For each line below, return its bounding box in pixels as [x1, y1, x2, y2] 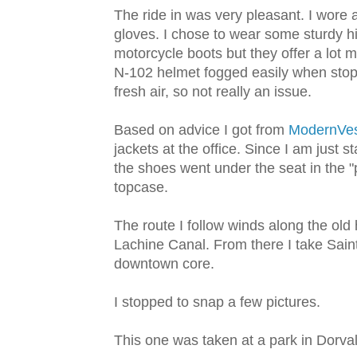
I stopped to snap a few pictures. [114, 294, 320, 311]
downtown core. [114, 256, 214, 273]
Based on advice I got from [114, 122, 288, 139]
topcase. [114, 179, 168, 196]
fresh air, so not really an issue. [114, 84, 312, 100]
